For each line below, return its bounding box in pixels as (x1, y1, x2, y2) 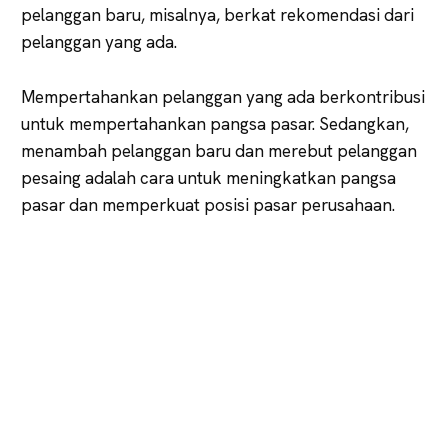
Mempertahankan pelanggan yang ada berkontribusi (21, 85, 425, 108)
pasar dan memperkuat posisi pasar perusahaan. (21, 193, 395, 216)
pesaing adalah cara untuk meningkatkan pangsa (21, 166, 396, 189)
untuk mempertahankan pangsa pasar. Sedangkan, (21, 112, 409, 135)
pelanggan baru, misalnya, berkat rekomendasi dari (21, 3, 414, 26)
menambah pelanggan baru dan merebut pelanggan (21, 139, 417, 162)
